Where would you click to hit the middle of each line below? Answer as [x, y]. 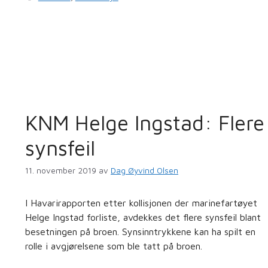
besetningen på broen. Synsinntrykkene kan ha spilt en [140, 231]
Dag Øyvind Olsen [144, 170]
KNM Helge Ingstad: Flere [145, 122]
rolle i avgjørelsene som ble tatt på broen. [114, 246]
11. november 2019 [61, 170]
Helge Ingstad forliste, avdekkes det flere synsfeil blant [143, 217]
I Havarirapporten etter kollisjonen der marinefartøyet [141, 202]
